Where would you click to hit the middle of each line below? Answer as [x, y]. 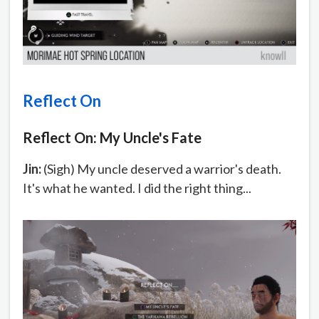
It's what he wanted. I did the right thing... [137, 188]
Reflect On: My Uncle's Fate [112, 138]
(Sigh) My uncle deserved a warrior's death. [162, 169]
